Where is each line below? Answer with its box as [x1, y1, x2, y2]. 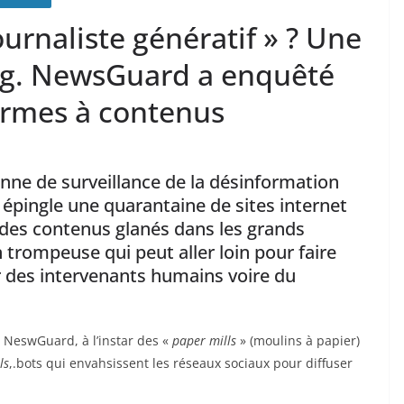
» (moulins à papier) [236, 331, 360, 349]
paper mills [172, 331, 236, 349]
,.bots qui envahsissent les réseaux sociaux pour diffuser [9, 353, 353, 372]
